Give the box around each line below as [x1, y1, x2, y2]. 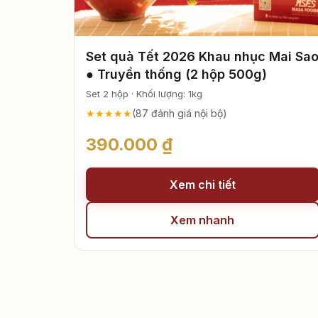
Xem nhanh [170, 212, 235, 227]
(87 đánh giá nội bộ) [132, 106, 227, 119]
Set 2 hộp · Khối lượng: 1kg [86, 87, 202, 99]
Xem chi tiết [169, 177, 236, 192]
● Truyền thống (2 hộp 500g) [86, 67, 267, 82]
